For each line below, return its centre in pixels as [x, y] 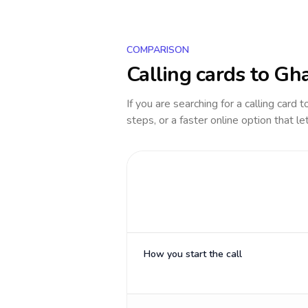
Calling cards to [200, 75]
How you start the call [193, 254]
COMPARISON [158, 50]
